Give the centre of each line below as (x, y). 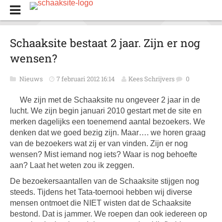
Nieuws (32, 79)
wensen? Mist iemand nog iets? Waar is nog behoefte (104, 154)
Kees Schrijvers (151, 79)
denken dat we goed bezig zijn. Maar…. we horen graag (108, 133)
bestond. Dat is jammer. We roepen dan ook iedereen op (109, 214)
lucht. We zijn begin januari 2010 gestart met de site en (106, 111)
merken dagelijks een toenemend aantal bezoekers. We (108, 122)
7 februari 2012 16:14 (86, 79)
